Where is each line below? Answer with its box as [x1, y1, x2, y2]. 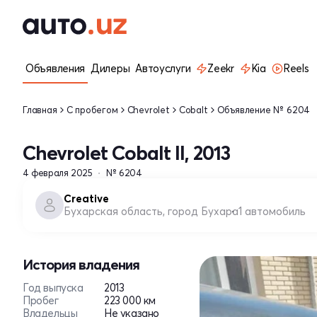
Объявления [25, 62, 85, 75]
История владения [23, 255, 139, 273]
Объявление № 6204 [217, 103, 311, 115]
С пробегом [66, 103, 118, 115]
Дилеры [91, 62, 130, 75]
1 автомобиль [238, 204, 306, 218]
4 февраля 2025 [23, 167, 93, 178]
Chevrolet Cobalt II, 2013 [23, 141, 230, 165]
